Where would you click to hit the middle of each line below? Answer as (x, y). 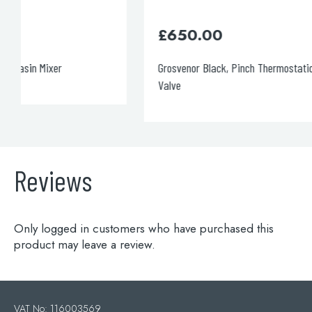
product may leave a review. (85, 244)
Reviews (53, 180)
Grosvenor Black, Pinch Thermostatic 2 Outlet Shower (154, 68)
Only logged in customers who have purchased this (144, 228)
